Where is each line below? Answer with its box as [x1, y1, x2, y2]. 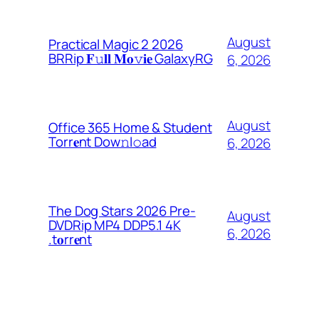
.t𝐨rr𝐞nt [48, 229, 93, 249]
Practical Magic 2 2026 [48, 34, 183, 53]
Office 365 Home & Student [48, 117, 212, 137]
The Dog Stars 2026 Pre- [48, 201, 196, 220]
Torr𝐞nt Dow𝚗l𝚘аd [48, 132, 157, 151]
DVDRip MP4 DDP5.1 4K [48, 215, 181, 234]
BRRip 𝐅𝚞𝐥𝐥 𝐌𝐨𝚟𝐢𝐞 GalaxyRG [48, 48, 213, 68]
